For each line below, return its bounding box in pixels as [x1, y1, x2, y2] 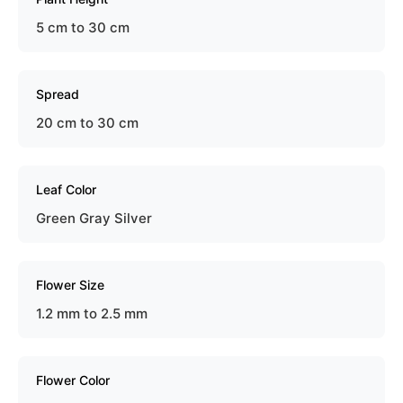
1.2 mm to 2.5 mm [36, 304, 148, 322]
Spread [36, 85, 79, 102]
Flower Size [36, 276, 104, 292]
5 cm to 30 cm [36, 18, 130, 36]
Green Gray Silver [36, 209, 152, 227]
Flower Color [36, 372, 110, 388]
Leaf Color [36, 181, 96, 197]
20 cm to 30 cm [36, 113, 139, 131]
